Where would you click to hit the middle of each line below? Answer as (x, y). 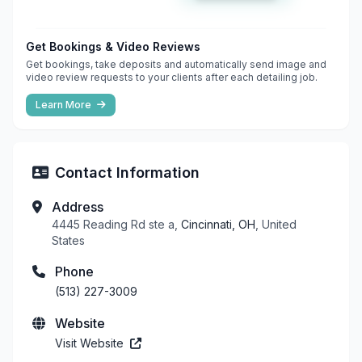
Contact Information (127, 172)
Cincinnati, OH (218, 224)
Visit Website (91, 343)
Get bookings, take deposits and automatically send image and (176, 64)
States (68, 240)
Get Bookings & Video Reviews (113, 46)
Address (78, 206)
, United (276, 224)
